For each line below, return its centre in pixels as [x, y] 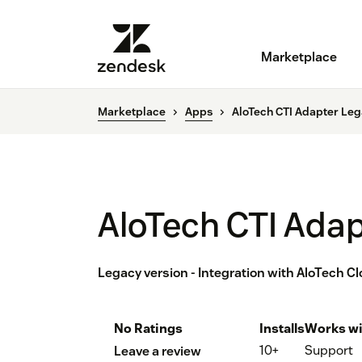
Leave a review [158, 351]
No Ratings [148, 329]
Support [329, 351]
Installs [282, 329]
